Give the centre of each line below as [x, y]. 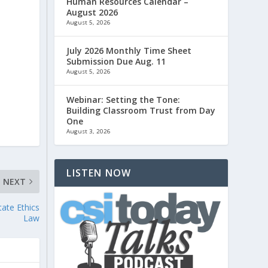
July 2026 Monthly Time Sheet [129, 50]
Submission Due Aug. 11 [116, 61]
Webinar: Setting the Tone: [124, 99]
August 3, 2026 [89, 131]
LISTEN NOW [99, 173]
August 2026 [92, 12]
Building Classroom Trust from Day [141, 110]
